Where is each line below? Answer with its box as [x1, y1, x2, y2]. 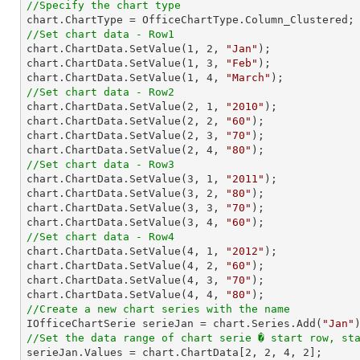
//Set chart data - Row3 [27, 158, 174, 170]
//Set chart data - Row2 [27, 86, 174, 98]
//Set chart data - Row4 [27, 231, 174, 243]
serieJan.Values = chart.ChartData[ [27, 346, 245, 358]
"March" [226, 72, 271, 84]
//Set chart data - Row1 [27, 28, 174, 40]
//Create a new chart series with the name [27, 303, 290, 315]
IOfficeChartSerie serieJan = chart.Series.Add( [27, 317, 322, 329]
